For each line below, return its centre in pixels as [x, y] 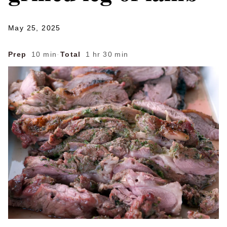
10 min [43, 54]
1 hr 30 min [106, 54]
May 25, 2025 [34, 28]
